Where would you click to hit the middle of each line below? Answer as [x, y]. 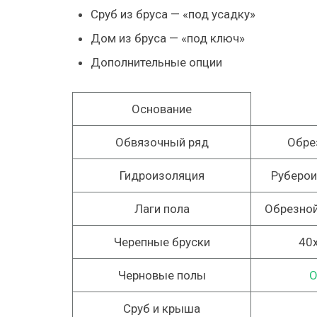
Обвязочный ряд [162, 142]
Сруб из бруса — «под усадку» [173, 14]
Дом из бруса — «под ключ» [167, 38]
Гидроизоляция [162, 175]
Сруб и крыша [162, 309]
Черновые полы [162, 275]
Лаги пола [162, 209]
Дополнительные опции [156, 62]
